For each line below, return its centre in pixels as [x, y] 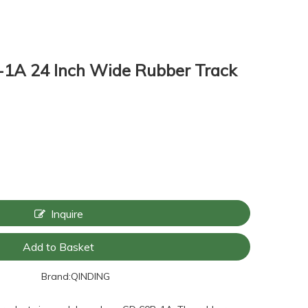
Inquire [67, 214]
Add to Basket [59, 247]
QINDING [91, 276]
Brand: [56, 276]
